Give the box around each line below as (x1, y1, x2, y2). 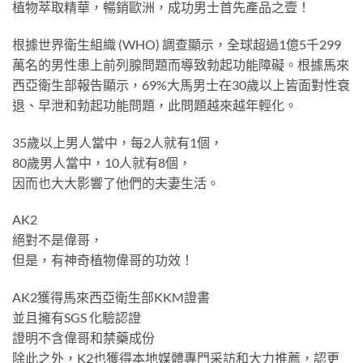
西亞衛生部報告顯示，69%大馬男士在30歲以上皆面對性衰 (12, 76, 350, 92)
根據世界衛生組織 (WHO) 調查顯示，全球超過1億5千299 (12, 36, 341, 52)
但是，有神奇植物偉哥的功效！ (12, 252, 194, 268)
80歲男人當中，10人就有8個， (12, 154, 191, 170)
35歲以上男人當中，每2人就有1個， (12, 134, 223, 150)
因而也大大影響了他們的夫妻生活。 (12, 174, 220, 190)
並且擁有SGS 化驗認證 (12, 310, 141, 326)
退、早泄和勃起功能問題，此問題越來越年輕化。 (12, 96, 297, 113)
